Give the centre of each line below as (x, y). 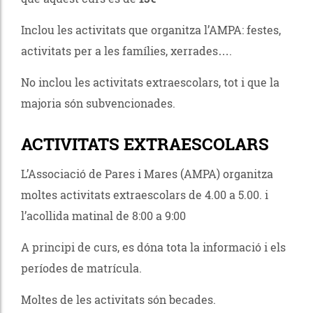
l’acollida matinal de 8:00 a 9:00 (103, 215)
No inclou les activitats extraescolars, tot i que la (150, 82)
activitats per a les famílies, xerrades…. (128, 50)
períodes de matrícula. (81, 268)
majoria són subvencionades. (98, 103)
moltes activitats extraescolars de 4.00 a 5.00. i (145, 194)
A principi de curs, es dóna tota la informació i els (153, 247)
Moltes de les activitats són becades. (118, 299)
